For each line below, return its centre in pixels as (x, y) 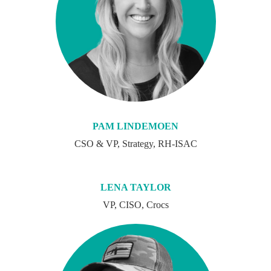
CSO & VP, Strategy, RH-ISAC (135, 143)
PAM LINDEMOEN (135, 126)
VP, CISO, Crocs (135, 204)
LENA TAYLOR (135, 187)
